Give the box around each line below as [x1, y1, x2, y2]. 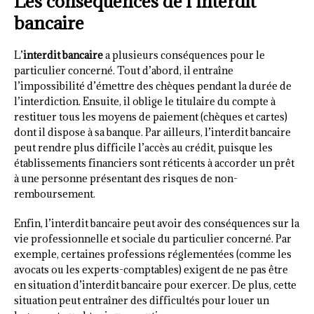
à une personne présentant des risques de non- [14, 172, 238, 186]
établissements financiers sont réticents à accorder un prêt [14, 156, 294, 170]
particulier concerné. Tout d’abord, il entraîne [14, 64, 233, 78]
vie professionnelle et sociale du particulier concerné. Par [14, 232, 292, 246]
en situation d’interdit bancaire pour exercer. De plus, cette [14, 278, 296, 292]
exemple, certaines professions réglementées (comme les [14, 247, 292, 261]
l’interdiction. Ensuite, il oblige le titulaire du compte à [14, 95, 275, 109]
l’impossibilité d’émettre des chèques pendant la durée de [14, 79, 292, 93]
